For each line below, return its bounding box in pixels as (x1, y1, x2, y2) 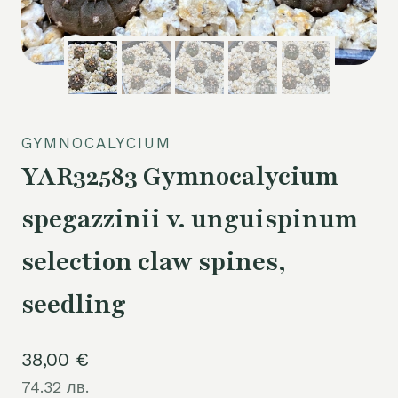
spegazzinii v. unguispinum (21, 202, 358, 236)
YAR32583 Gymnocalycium (21, 159, 338, 194)
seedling (21, 287, 126, 322)
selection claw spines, (21, 244, 285, 279)
